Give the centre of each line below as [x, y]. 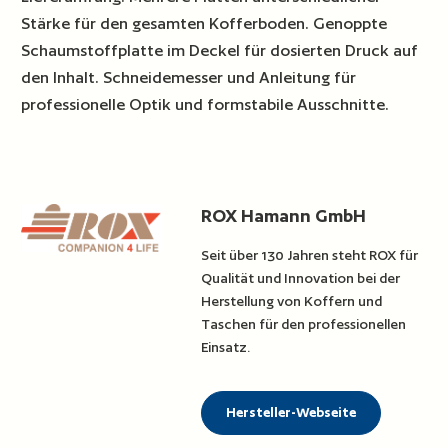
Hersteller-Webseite [291, 413]
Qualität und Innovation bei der [301, 278]
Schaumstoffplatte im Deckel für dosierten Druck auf [220, 51]
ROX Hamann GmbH [284, 216]
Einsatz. [226, 347]
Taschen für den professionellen [304, 324]
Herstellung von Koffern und [292, 301]
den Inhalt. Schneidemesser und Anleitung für [189, 78]
